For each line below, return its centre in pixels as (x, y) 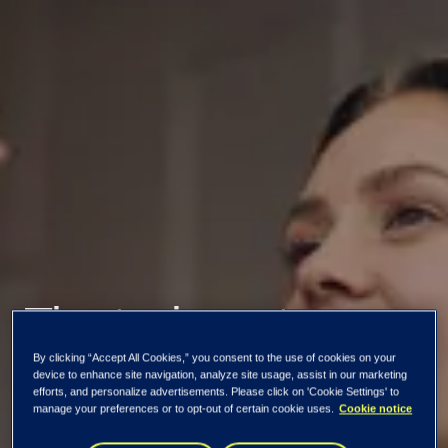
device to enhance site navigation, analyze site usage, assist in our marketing (220, 374)
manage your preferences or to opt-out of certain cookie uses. (184, 408)
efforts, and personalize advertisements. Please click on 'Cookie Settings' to (216, 391)
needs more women (221, 381)
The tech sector (176, 324)
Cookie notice (376, 408)
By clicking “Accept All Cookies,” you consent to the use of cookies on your (215, 357)
